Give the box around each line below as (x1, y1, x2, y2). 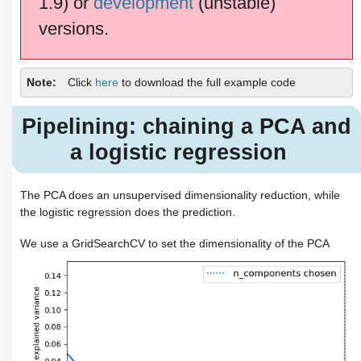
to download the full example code (118, 76, 296, 89)
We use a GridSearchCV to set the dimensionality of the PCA (20, 236, 330, 250)
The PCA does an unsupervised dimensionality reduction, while (20, 189, 340, 202)
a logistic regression (70, 139, 287, 165)
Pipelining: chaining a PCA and (22, 114, 351, 139)
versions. (38, 18, 109, 39)
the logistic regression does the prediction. (20, 205, 235, 219)
